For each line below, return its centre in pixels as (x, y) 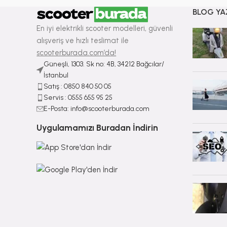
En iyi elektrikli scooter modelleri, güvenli (105, 28)
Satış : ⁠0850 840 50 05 (78, 86)
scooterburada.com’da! (77, 52)
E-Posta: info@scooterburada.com (97, 108)
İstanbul (56, 75)
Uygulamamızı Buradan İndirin (97, 127)
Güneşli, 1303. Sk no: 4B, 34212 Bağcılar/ (104, 64)
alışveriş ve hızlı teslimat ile (83, 40)
